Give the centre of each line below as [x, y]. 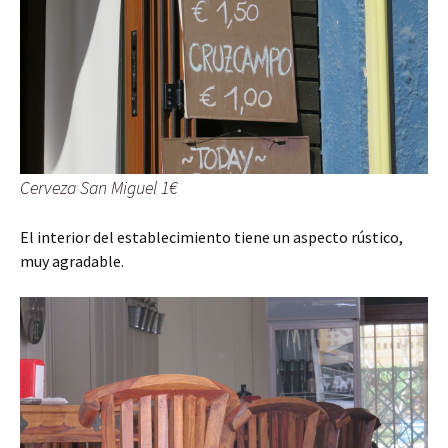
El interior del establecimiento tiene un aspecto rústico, [211, 237]
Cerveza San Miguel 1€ [98, 188]
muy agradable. [72, 261]
